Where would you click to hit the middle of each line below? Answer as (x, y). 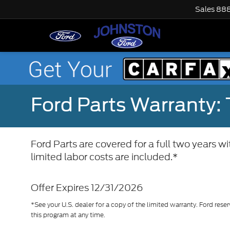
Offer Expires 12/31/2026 (87, 188)
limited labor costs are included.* (104, 157)
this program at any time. (68, 215)
